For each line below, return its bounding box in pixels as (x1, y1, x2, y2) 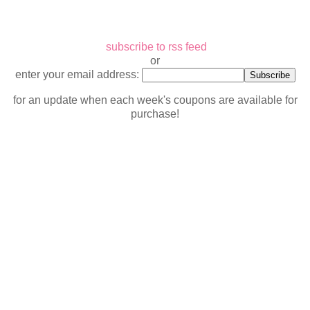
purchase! (131, 107, 179, 120)
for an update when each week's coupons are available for (12, 93, 298, 106)
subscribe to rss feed (106, 41, 207, 53)
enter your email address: (15, 69, 142, 81)
